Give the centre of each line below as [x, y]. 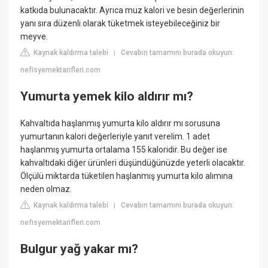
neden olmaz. [46, 189]
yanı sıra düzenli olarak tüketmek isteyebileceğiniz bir [121, 24]
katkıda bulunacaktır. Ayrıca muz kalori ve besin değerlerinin [133, 10]
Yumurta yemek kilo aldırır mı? [107, 96]
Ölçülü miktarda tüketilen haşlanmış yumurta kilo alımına [127, 176]
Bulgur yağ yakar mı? [80, 249]
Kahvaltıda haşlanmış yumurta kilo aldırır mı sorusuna [121, 124]
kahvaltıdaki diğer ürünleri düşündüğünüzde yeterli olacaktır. [133, 163]
